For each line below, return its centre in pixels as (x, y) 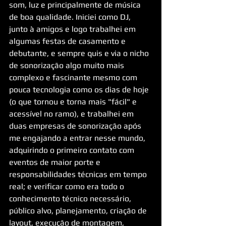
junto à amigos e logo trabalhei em (73, 29)
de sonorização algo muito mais (68, 65)
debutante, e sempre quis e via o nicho (80, 53)
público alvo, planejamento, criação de (79, 211)
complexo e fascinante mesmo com (74, 77)
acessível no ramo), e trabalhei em (72, 114)
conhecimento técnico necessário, (71, 199)
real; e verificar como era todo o (68, 186)
